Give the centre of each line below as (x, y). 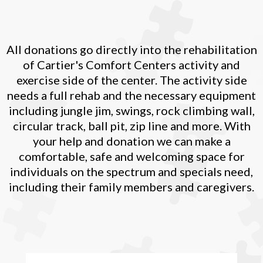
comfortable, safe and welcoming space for (131, 156)
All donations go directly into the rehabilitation (131, 49)
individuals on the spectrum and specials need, (131, 171)
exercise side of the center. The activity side (131, 80)
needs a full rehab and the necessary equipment (131, 95)
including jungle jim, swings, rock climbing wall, (131, 110)
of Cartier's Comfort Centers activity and (131, 65)
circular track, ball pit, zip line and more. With (131, 126)
